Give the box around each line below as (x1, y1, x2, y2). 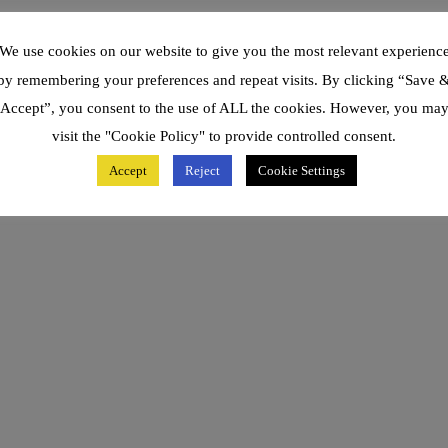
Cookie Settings (257, 162, 345, 178)
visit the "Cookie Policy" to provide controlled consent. (52, 127, 396, 144)
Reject (184, 162, 220, 178)
